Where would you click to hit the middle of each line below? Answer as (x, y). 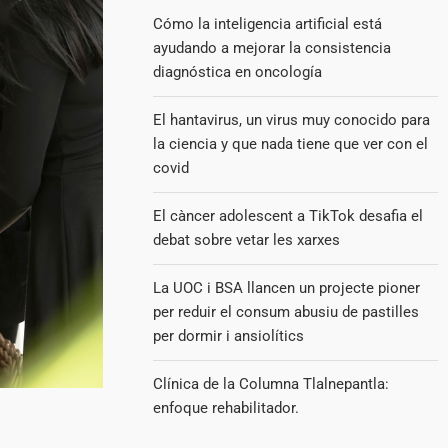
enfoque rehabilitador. (226, 408)
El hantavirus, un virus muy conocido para (292, 120)
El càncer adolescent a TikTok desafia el (288, 216)
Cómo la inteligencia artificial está (268, 24)
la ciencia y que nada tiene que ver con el (291, 144)
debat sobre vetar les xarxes (247, 240)
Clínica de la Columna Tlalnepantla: (271, 384)
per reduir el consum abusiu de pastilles (286, 312)
